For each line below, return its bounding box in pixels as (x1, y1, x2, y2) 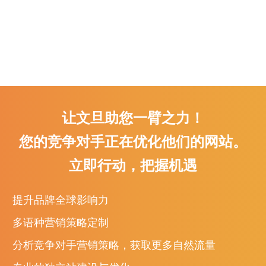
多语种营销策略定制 (12, 217, 109, 229)
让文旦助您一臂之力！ (62, 110, 204, 126)
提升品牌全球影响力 (12, 194, 109, 206)
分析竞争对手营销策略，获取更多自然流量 (12, 239, 216, 251)
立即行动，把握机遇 (69, 157, 197, 173)
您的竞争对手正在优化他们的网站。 (19, 134, 247, 150)
